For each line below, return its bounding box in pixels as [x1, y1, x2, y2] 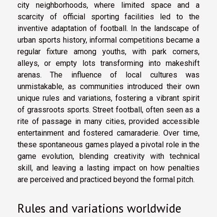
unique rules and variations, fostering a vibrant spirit [17, 93, 200, 103]
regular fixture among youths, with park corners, [17, 47, 200, 57]
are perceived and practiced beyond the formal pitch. [17, 175, 195, 185]
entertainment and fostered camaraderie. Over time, [17, 128, 200, 138]
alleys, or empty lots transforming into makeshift [17, 59, 200, 68]
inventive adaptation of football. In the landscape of [17, 24, 200, 33]
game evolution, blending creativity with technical [17, 152, 200, 161]
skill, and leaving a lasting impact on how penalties [17, 163, 200, 173]
